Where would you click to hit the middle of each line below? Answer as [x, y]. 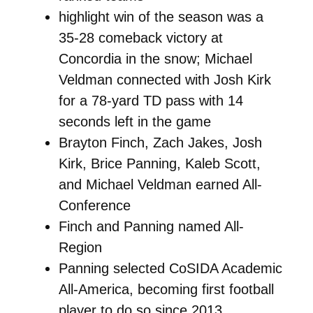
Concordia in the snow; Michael [155, 58]
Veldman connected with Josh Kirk [165, 79]
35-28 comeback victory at [140, 37]
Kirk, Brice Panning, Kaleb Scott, [159, 163]
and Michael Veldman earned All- [160, 184]
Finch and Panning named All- [151, 226]
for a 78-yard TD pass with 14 [151, 100]
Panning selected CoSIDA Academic [170, 268]
